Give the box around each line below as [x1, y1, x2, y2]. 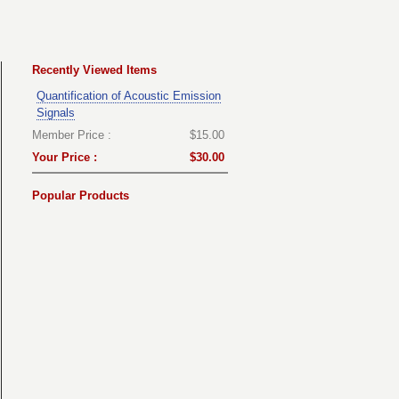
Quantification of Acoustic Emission [37, 88, 221, 102]
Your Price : [32, 150, 97, 164]
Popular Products [32, 188, 129, 202]
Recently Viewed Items [32, 62, 157, 77]
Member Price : [32, 127, 111, 142]
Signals [37, 105, 75, 119]
